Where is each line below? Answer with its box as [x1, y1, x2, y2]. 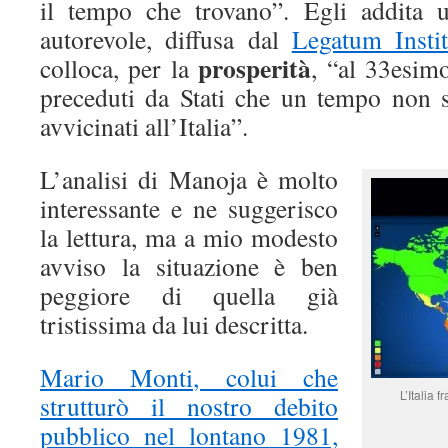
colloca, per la [40, 51, 199, 85]
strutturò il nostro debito [40, 389, 338, 423]
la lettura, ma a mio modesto [40, 220, 338, 254]
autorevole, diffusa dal [40, 22, 292, 56]
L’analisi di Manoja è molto [40, 162, 338, 196]
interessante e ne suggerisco [40, 191, 338, 225]
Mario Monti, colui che [40, 360, 338, 394]
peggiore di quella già [40, 278, 338, 312]
